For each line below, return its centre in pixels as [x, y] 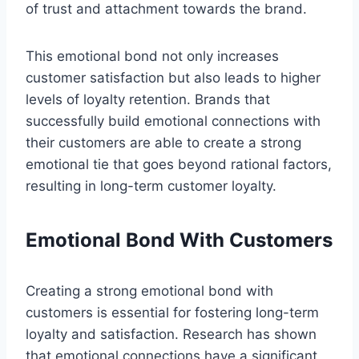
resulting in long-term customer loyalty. [151, 186]
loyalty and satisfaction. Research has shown [171, 334]
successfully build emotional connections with [173, 121]
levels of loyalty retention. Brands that [148, 99]
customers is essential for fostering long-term [172, 312]
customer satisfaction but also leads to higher [173, 77]
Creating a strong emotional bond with [149, 290]
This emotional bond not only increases [152, 56]
